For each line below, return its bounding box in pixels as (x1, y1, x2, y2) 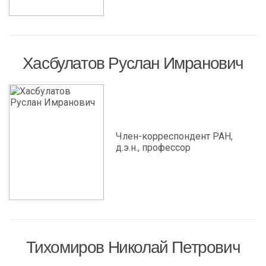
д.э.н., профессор (116, 142, 191, 153)
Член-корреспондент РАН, (116, 131, 233, 142)
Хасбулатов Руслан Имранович (22, 54, 244, 72)
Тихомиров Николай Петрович (26, 238, 240, 256)
